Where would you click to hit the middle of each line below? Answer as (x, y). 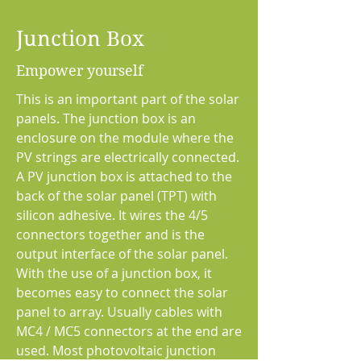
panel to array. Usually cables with (119, 312)
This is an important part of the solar (128, 99)
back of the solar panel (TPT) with (116, 196)
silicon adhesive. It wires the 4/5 (112, 215)
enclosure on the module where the (125, 138)
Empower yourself (80, 71)
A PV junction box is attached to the (124, 176)
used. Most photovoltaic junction (116, 351)
